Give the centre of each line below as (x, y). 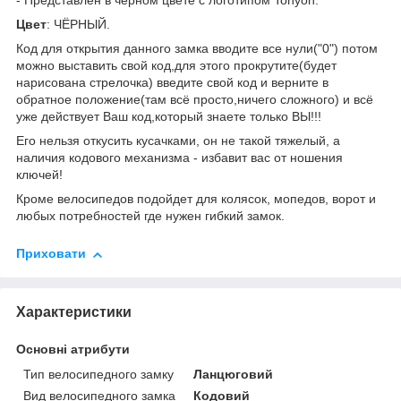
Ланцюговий (234, 375)
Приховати (51, 254)
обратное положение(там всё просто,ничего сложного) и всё (195, 100)
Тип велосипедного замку (98, 375)
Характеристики (74, 312)
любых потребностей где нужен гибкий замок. (150, 216)
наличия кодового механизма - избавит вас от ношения (179, 158)
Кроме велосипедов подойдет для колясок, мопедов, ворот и (196, 199)
